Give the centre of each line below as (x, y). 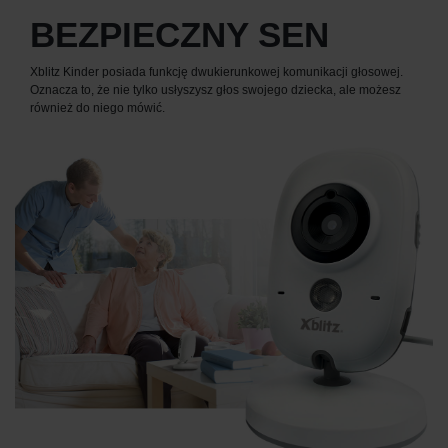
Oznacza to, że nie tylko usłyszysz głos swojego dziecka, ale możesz (215, 89)
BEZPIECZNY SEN (179, 35)
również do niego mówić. (97, 107)
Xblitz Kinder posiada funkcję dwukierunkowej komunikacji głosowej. (216, 71)
